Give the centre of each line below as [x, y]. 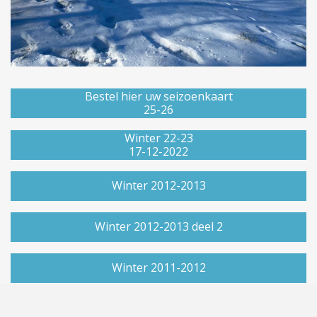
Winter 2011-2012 [158, 267]
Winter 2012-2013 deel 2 [158, 226]
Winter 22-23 [158, 138]
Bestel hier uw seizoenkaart [158, 96]
